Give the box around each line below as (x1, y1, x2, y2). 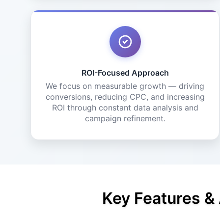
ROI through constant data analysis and (52, 103, 198, 112)
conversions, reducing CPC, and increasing (45, 92, 205, 102)
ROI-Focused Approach (81, 68, 169, 78)
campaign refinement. (84, 113, 165, 123)
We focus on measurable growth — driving (46, 81, 205, 91)
